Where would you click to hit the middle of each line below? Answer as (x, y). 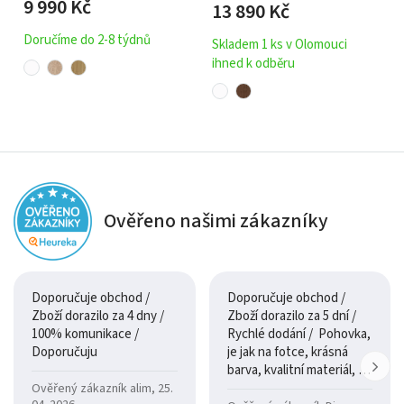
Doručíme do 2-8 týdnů (87, 40)
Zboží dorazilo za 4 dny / (98, 316)
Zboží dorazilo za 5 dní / (293, 316)
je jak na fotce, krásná (287, 352)
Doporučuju (64, 352)
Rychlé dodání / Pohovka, (272, 334)
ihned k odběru (253, 63)
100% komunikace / (85, 334)
